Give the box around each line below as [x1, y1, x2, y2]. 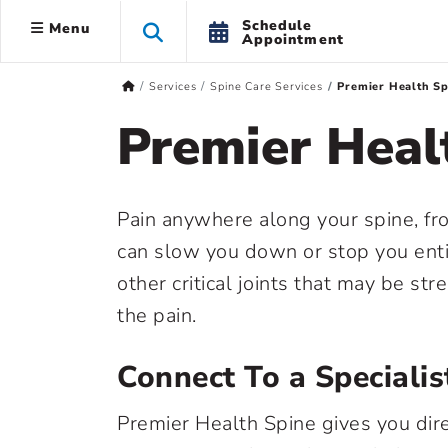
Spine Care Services [210, 79, 323, 94]
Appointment [241, 29, 344, 49]
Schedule [241, 15, 313, 35]
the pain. [117, 302, 197, 329]
